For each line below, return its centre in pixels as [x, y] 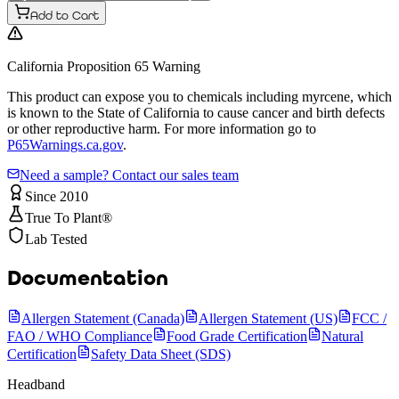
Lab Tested [56, 239]
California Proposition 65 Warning [104, 66]
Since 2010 [57, 196]
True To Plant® [69, 217]
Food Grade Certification [237, 336]
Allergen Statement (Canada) [103, 318]
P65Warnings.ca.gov [65, 144]
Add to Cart [65, 15]
